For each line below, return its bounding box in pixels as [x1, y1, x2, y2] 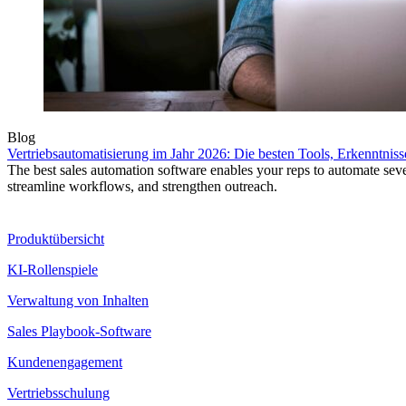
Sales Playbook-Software [7, 324, 151, 340]
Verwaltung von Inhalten [7, 293, 149, 309]
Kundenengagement [7, 354, 122, 371]
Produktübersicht [7, 231, 104, 247]
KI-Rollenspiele [7, 262, 98, 278]
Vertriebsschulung [7, 385, 110, 401]
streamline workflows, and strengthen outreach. [7, 179, 277, 195]
